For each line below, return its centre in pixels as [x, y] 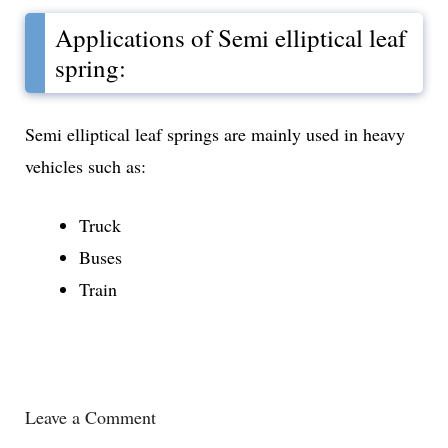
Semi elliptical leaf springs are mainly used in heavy [215, 134]
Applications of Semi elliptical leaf [230, 37]
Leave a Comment [90, 417]
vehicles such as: [85, 166]
